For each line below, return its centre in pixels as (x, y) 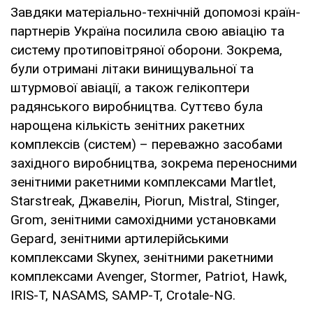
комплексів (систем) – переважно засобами (146, 144)
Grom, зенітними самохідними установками (143, 219)
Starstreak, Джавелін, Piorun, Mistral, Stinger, (145, 201)
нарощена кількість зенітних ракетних (128, 125)
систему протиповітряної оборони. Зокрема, (146, 50)
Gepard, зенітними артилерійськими (119, 238)
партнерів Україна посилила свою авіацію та (147, 31)
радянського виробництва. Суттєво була (137, 106)
